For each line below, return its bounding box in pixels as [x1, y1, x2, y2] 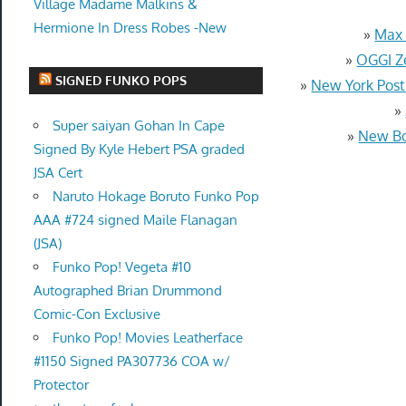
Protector [33, 376, 89, 394]
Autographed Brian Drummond [33, 282, 222, 300]
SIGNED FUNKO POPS [55, 72, 188, 89]
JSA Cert [33, 164, 82, 182]
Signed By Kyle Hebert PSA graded [33, 140, 245, 159]
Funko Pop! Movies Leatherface [52, 329, 243, 347]
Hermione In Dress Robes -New [33, 18, 227, 36]
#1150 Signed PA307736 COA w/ [33, 353, 230, 371]
